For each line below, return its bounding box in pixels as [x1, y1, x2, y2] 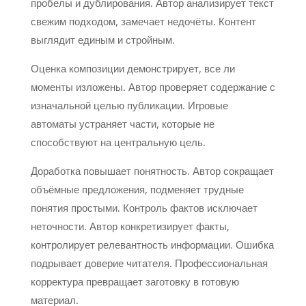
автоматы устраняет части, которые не [30, 116, 214, 130]
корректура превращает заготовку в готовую [30, 274, 239, 288]
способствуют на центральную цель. [30, 135, 206, 149]
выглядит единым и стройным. [30, 32, 175, 46]
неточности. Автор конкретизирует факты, [30, 219, 229, 233]
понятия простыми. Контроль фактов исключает [30, 200, 258, 214]
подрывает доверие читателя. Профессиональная [30, 255, 268, 270]
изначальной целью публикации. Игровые [30, 98, 228, 112]
